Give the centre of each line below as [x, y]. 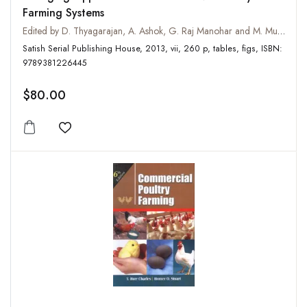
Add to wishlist [102, 136]
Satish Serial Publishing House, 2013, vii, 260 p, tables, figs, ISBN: [84, 49]
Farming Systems [63, 13]
